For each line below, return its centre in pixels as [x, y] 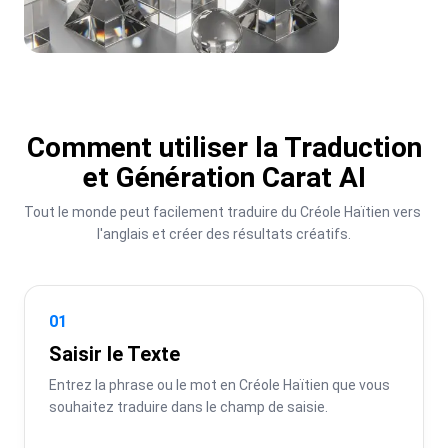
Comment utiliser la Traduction [224, 147]
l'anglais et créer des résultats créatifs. [224, 233]
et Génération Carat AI [224, 177]
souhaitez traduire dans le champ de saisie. [188, 406]
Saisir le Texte [114, 353]
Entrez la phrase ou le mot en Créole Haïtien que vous [219, 384]
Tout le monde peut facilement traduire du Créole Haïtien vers [222, 211]
